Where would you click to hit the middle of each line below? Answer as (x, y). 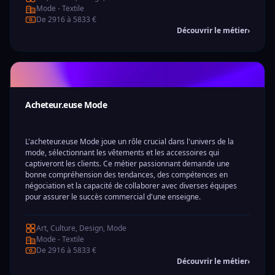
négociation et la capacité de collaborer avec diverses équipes (131, 186)
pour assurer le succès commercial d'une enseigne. (113, 197)
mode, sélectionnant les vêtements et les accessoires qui (122, 153)
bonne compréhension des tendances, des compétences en (126, 175)
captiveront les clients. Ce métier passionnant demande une (127, 164)
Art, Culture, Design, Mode (81, 228)
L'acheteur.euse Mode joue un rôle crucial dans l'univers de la (130, 141)
